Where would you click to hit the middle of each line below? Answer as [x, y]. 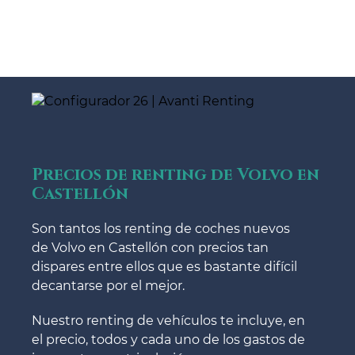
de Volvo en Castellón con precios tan [150, 247]
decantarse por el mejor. [108, 285]
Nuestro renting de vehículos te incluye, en [168, 320]
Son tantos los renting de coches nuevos [161, 228]
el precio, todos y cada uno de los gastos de [168, 339]
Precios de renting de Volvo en [176, 175]
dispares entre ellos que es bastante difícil [164, 266]
